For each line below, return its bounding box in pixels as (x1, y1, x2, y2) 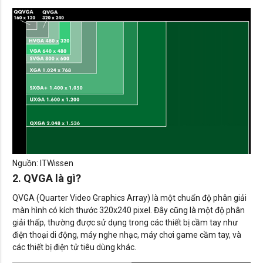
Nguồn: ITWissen (12, 159, 73, 168)
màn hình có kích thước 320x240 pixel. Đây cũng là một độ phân (12, 205, 245, 215)
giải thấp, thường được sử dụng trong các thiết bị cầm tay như (12, 218, 238, 228)
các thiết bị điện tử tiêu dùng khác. (12, 242, 136, 252)
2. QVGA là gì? (12, 172, 81, 185)
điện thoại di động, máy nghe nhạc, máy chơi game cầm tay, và (12, 230, 241, 240)
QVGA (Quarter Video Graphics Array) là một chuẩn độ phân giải (12, 193, 247, 203)
